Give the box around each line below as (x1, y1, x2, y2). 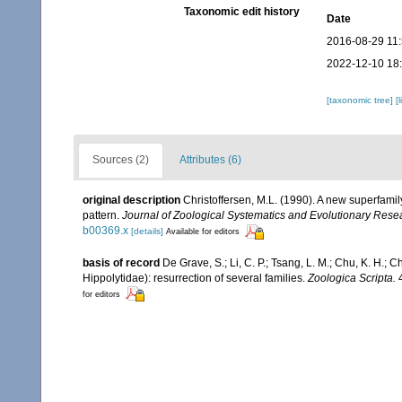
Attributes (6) (179, 153, 241, 167)
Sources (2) (92, 153, 149, 167)
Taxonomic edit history (183, 5, 300, 19)
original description (83, 194, 180, 207)
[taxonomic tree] (326, 95, 396, 106)
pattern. (83, 209, 122, 223)
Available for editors (166, 227, 240, 237)
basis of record (83, 256, 160, 269)
